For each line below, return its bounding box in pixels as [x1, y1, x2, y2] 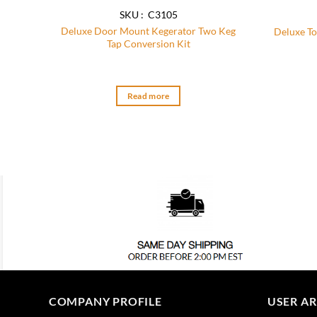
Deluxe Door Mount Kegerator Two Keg [61, 24, 236, 37]
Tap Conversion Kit [106, 37, 190, 50]
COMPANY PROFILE [48, 294, 162, 309]
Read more [127, 91, 170, 100]
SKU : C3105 [119, 8, 178, 21]
